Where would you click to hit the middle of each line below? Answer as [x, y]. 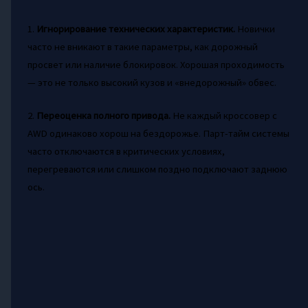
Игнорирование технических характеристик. [135, 29]
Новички [255, 29]
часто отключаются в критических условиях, [126, 152]
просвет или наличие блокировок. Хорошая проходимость [156, 65]
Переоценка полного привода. [103, 116]
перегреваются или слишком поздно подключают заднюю [157, 169]
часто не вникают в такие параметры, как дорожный [142, 47]
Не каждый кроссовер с [223, 116]
